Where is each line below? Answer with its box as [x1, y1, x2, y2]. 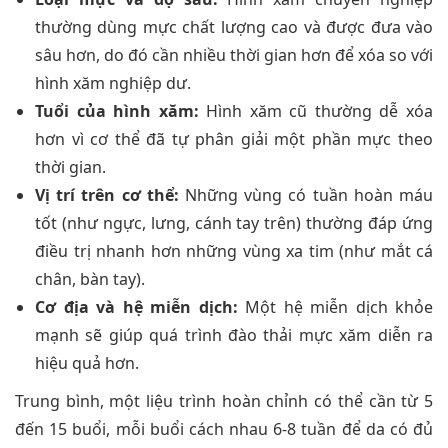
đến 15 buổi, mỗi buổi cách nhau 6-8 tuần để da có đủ [15, 418, 433, 441]
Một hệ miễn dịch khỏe [237, 296, 433, 319]
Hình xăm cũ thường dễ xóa [198, 100, 434, 123]
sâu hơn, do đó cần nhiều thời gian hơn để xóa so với [35, 44, 433, 67]
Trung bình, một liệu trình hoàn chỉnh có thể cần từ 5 [15, 390, 433, 413]
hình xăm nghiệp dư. [35, 72, 191, 95]
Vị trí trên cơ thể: [35, 184, 179, 207]
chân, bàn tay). [35, 268, 145, 291]
